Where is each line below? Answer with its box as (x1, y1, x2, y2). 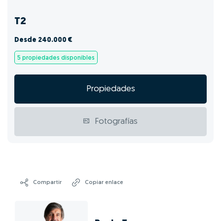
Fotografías (95, 117, 138, 126)
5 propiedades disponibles (17, 55, 95, 62)
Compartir (31, 179, 62, 185)
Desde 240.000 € (14, 37, 73, 44)
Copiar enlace (83, 179, 123, 185)
